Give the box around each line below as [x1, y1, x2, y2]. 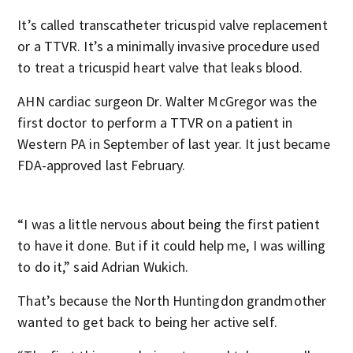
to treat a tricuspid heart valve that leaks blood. [17, 58, 303, 76]
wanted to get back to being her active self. [17, 313, 277, 331]
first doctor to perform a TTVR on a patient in [17, 113, 292, 132]
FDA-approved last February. [17, 156, 186, 174]
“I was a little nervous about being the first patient [17, 215, 320, 233]
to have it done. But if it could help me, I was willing [17, 236, 325, 255]
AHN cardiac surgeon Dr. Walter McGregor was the [17, 92, 318, 110]
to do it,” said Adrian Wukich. [17, 258, 189, 276]
